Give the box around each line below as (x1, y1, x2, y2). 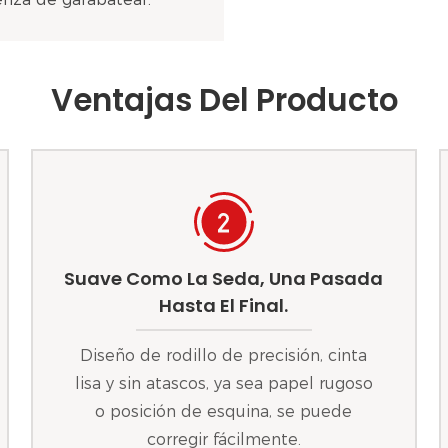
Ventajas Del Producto (50, 78, 398, 122)
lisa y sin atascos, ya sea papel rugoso (74, 373, 373, 393)
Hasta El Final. (159, 293, 289, 319)
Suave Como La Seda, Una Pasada (64, 266, 384, 292)
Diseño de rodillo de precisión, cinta (80, 345, 368, 365)
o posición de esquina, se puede (95, 401, 353, 421)
